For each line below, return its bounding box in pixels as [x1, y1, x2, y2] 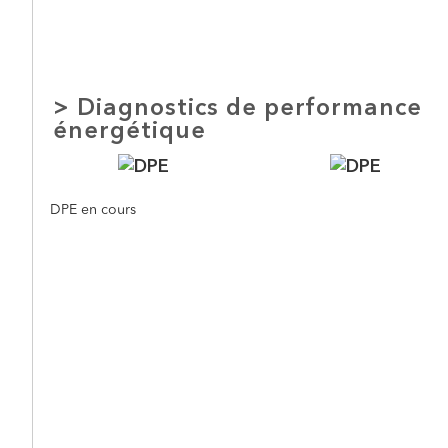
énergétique [53, 120, 206, 144]
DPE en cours [50, 203, 136, 218]
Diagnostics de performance [77, 97, 422, 121]
